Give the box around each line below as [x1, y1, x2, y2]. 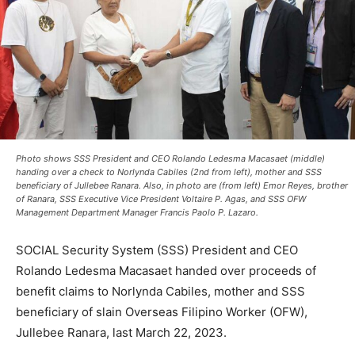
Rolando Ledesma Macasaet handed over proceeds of [16, 263, 316, 279]
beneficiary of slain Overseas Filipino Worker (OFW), [16, 304, 307, 320]
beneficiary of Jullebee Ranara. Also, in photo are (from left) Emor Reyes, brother [16, 180, 348, 192]
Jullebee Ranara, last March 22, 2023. [16, 325, 227, 341]
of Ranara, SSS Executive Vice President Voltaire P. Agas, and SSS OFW [16, 193, 306, 205]
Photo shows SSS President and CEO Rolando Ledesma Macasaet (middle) [16, 153, 325, 165]
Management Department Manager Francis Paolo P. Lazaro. [16, 207, 258, 219]
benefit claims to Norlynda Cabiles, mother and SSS [16, 284, 305, 300]
